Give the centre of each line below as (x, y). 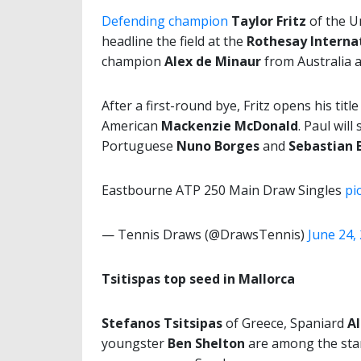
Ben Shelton (206, 344)
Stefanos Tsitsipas (162, 324)
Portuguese (139, 146)
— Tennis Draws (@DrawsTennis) (205, 235)
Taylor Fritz (269, 21)
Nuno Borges (218, 146)
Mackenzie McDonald (230, 126)
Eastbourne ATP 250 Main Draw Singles (223, 191)
